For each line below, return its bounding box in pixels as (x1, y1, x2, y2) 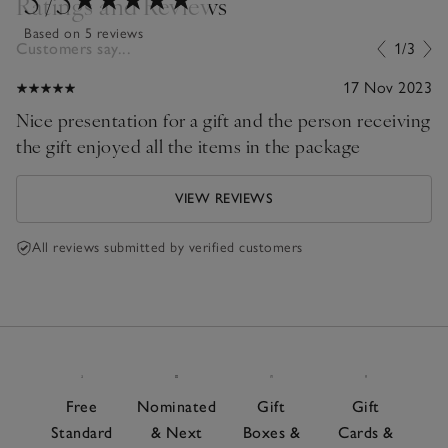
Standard (50, 422, 113, 442)
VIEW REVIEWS (175, 190, 273, 208)
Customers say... (16, 39, 131, 59)
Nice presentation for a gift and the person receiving (16, 107, 431, 133)
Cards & (338, 422, 394, 442)
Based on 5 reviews (24, 25, 143, 43)
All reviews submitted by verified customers (32, 239, 303, 257)
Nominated (136, 396, 217, 416)
